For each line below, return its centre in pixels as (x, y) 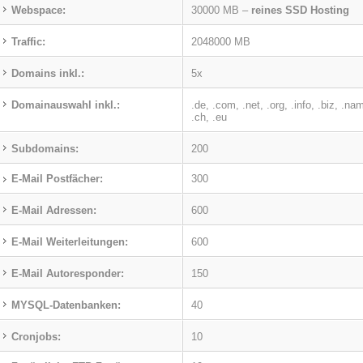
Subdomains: (45, 149)
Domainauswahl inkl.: (66, 105)
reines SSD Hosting (300, 10)
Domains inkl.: (48, 73)
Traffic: (28, 42)
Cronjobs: (36, 337)
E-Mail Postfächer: (57, 179)
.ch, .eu (209, 117)
